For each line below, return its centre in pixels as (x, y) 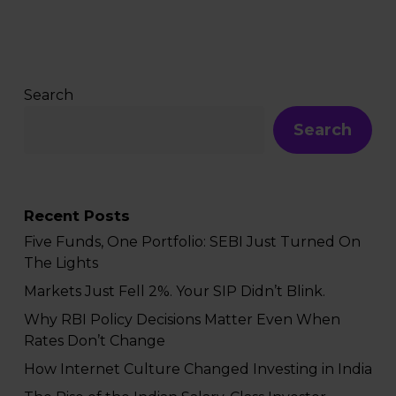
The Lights (61, 263)
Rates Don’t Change (94, 341)
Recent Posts (76, 216)
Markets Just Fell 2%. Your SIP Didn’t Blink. (174, 292)
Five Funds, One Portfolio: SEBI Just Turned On (192, 242)
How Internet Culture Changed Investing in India (198, 369)
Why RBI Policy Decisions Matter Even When (182, 320)
